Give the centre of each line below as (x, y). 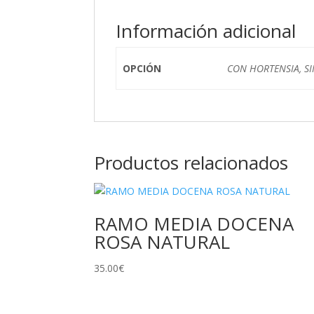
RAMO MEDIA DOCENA (194, 224)
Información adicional (206, 31)
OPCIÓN (142, 68)
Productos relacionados (191, 163)
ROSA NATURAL (162, 242)
